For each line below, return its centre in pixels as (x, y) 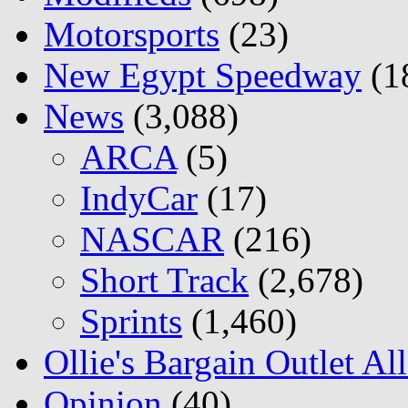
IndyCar (139, 199)
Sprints (131, 321)
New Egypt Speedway (203, 76)
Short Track (164, 280)
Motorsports (132, 35)
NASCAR (152, 240)
